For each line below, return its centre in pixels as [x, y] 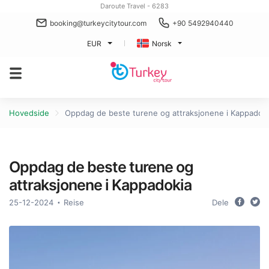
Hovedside [29, 113]
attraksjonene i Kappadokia [100, 185]
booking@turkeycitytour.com [98, 23]
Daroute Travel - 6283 [134, 6]
